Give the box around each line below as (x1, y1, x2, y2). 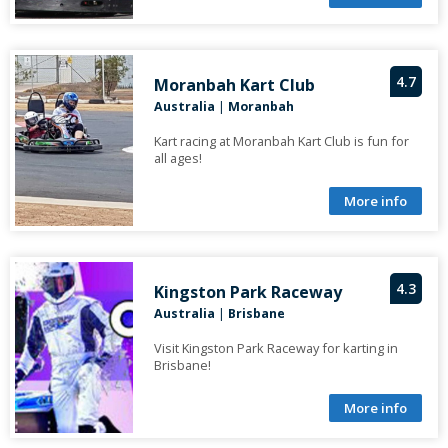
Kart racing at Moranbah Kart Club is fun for (153, 132, 409, 151)
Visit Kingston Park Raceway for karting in (153, 339, 398, 358)
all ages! (153, 149, 202, 168)
